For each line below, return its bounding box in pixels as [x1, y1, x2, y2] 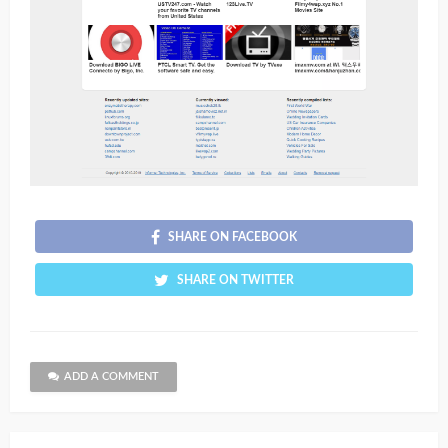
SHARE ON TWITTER [177, 274, 294, 287]
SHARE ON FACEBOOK [168, 231, 297, 244]
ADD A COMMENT [64, 371, 159, 383]
